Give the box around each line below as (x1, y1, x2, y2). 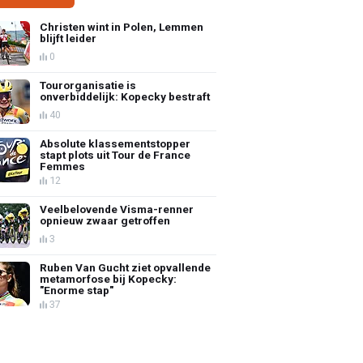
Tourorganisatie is (40, 78, 137, 92)
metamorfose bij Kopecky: (40, 271, 177, 285)
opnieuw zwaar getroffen (40, 213, 171, 227)
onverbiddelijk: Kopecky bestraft (40, 89, 211, 103)
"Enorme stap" (40, 283, 114, 297)
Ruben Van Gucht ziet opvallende (40, 260, 211, 274)
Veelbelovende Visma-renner (40, 202, 194, 216)
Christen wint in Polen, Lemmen (40, 19, 204, 33)
